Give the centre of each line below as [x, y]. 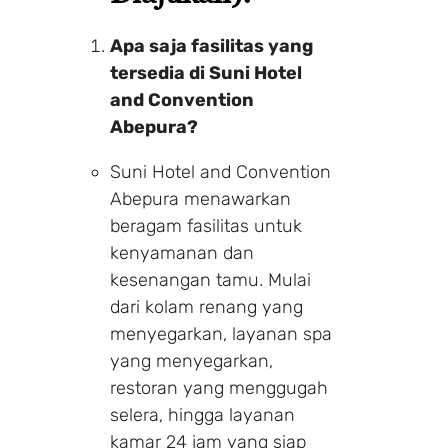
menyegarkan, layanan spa [221, 333]
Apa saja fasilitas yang [211, 45]
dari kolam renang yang [206, 306]
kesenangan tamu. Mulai [210, 279]
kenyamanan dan [182, 252]
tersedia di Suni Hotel [206, 72]
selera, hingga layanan [202, 414]
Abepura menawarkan [200, 198]
